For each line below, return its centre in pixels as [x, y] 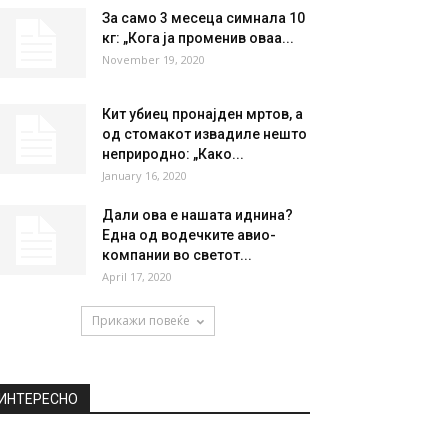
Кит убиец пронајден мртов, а [202, 114]
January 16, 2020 [144, 175]
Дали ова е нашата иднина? [197, 215]
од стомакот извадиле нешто [204, 134]
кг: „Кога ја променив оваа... [198, 38]
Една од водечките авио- [189, 235]
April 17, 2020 [137, 276]
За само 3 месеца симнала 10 [203, 18]
